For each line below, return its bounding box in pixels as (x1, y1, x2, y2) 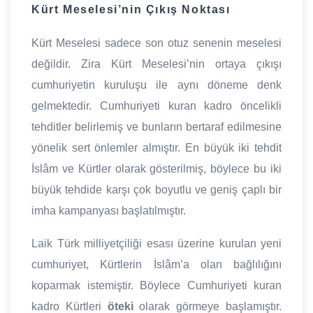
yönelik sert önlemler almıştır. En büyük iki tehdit (31, 142, 282, 154)
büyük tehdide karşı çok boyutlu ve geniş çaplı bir (31, 184, 282, 196)
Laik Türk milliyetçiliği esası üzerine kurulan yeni (31, 238, 282, 250)
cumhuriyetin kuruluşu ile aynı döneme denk (31, 79, 282, 92)
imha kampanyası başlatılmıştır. (31, 205, 186, 217)
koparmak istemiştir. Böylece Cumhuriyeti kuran (31, 279, 282, 292)
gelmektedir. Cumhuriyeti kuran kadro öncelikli (31, 100, 282, 112)
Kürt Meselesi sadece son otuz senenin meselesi (31, 37, 282, 50)
